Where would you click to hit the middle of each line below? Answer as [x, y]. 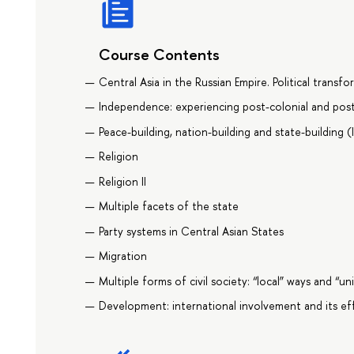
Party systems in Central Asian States [192, 231]
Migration [123, 256]
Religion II [123, 181]
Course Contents [160, 55]
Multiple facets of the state [169, 206]
